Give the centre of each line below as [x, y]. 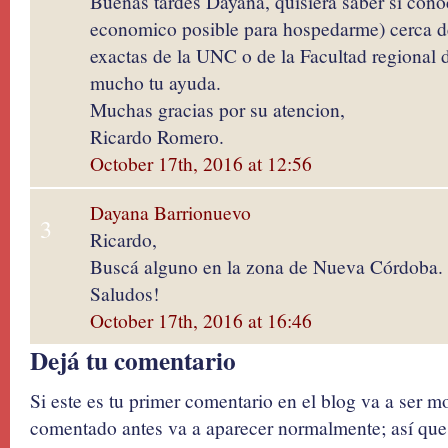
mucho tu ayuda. [155, 82]
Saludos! [124, 293]
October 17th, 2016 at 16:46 [201, 320]
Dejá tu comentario [133, 360]
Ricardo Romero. [157, 136]
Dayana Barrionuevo [170, 212]
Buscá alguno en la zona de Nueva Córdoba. [266, 266]
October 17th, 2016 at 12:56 [201, 163]
